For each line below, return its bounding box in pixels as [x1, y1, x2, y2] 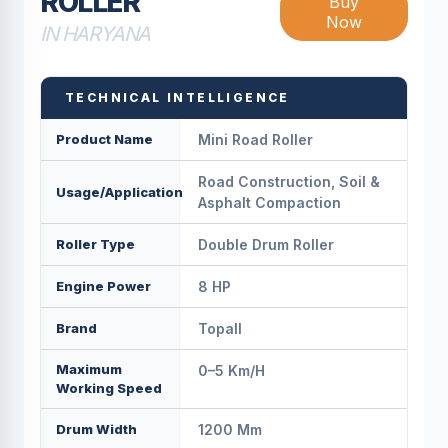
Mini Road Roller [198, 131, 314, 148]
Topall [198, 320, 243, 337]
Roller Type [56, 236, 135, 252]
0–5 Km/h [198, 362, 266, 379]
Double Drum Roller [198, 236, 335, 253]
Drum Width [56, 421, 137, 437]
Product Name [56, 131, 153, 147]
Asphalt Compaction [198, 194, 342, 211]
